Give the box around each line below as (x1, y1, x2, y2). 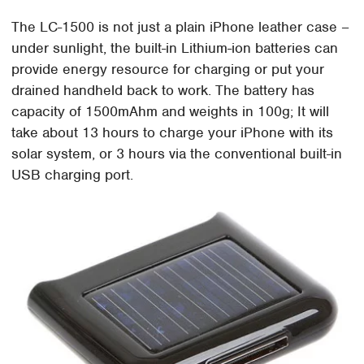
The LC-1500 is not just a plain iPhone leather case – (11, 17, 350, 36)
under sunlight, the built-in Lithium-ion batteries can (11, 38, 339, 57)
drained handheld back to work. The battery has (11, 80, 315, 99)
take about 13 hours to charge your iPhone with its (11, 123, 334, 141)
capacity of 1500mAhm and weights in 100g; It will (11, 102, 330, 120)
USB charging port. (11, 165, 134, 184)
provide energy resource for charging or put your (11, 59, 325, 78)
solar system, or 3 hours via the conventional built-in (11, 144, 343, 162)
